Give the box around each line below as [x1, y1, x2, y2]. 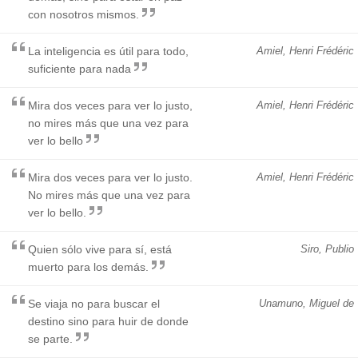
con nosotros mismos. [28, 7, 139, 21]
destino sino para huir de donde [28, 314, 189, 328]
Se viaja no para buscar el [28, 296, 160, 310]
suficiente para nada [28, 62, 131, 75]
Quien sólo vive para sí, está [28, 242, 172, 256]
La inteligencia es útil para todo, [28, 44, 189, 58]
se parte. [28, 332, 73, 345]
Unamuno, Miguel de [259, 296, 354, 309]
